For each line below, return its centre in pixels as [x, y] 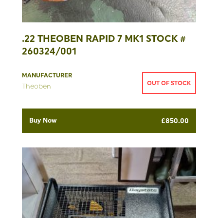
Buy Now [43, 120]
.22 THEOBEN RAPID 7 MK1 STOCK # [104, 38]
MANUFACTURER [47, 75]
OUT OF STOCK [169, 83]
